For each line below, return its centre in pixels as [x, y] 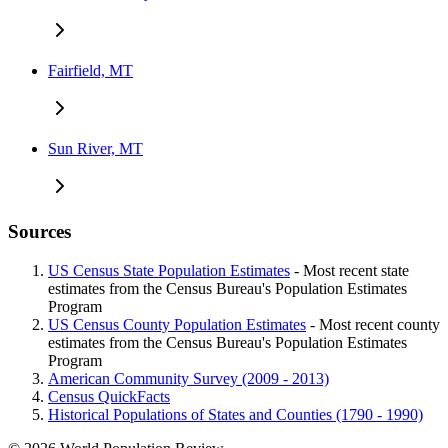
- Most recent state [349, 270]
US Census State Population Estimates [169, 270]
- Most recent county [373, 324]
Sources [39, 231]
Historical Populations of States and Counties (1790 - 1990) [235, 414]
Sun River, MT [95, 149]
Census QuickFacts [109, 396]
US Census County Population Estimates [177, 324]
